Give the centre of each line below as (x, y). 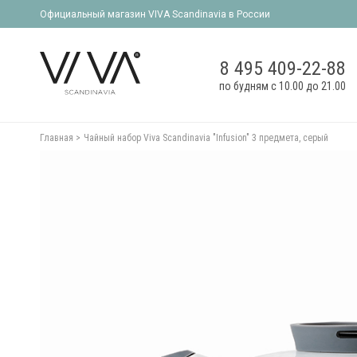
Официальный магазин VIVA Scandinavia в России (155, 14)
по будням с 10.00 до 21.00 (282, 86)
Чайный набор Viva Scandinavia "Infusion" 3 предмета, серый (206, 138)
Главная (57, 138)
